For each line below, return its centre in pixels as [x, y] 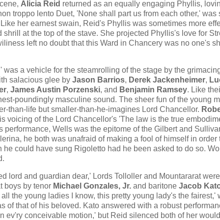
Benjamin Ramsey [153, 90]
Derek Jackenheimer [167, 80]
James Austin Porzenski [55, 90]
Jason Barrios [98, 80]
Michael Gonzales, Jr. [92, 186]
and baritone [155, 186]
